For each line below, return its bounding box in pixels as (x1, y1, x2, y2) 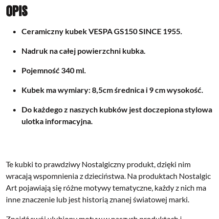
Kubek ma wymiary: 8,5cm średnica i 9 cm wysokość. (22, 85, 203, 94)
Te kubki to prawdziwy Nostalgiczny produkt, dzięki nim (6, 159, 191, 169)
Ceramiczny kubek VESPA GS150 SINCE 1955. (22, 26, 182, 36)
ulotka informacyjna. (22, 116, 93, 126)
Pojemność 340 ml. (22, 65, 86, 75)
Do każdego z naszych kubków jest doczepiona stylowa (22, 104, 212, 114)
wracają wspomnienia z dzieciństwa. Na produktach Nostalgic (6, 171, 211, 180)
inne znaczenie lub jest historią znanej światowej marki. (6, 194, 191, 204)
